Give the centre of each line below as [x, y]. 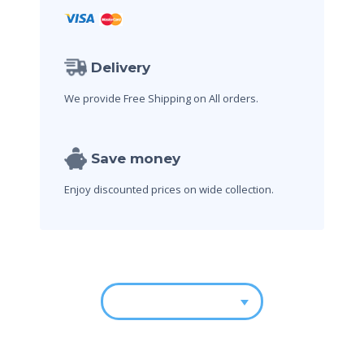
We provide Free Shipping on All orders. [161, 99]
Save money [136, 159]
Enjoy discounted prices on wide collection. [169, 190]
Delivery [121, 68]
